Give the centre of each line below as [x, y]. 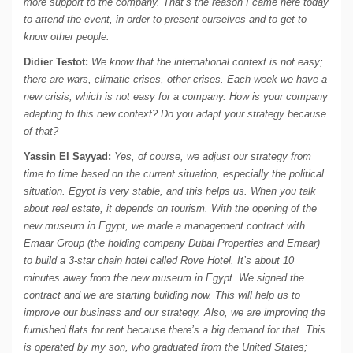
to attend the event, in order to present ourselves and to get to [165, 20]
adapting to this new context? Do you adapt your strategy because [175, 114]
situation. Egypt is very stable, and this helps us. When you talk [170, 191]
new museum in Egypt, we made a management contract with [164, 226]
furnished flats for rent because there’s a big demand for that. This [175, 330]
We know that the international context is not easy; [207, 62]
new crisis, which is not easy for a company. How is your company [176, 97]
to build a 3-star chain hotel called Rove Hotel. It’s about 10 [159, 261]
